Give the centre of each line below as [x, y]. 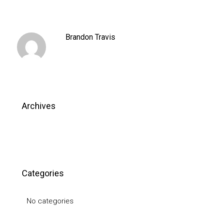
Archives [39, 106]
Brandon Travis [90, 37]
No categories [50, 201]
